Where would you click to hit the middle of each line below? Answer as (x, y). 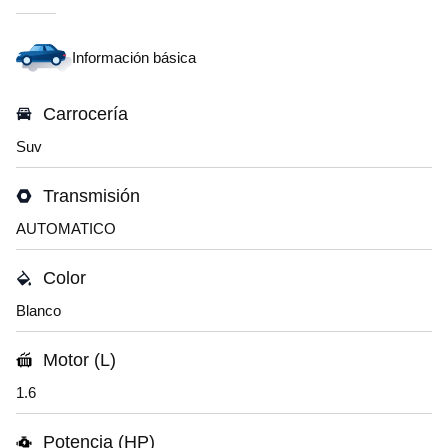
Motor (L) (79, 360)
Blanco (38, 310)
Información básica (134, 57)
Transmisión (91, 196)
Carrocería (85, 114)
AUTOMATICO (66, 228)
